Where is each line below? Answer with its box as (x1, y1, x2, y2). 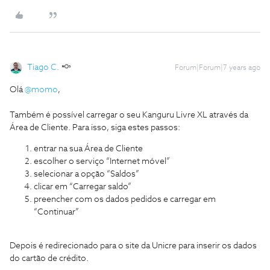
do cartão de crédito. (10, 254, 89, 263)
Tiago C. (27, 63, 59, 72)
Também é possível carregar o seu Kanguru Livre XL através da (10, 111, 248, 120)
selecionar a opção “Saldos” (34, 170, 139, 179)
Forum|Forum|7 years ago (175, 64, 260, 72)
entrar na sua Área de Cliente (34, 145, 143, 154)
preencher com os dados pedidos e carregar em (34, 195, 216, 204)
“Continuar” (34, 208, 79, 217)
